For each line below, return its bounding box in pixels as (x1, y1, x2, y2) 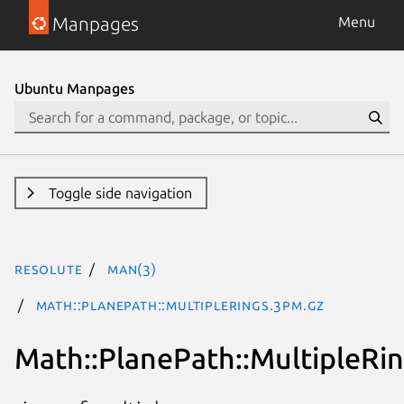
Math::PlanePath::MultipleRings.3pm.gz (35, 297, 326, 313)
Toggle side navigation (48, 185, 192, 201)
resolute (14, 261, 83, 277)
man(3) (107, 261, 157, 277)
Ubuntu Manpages (14, 80, 134, 96)
